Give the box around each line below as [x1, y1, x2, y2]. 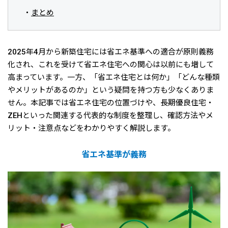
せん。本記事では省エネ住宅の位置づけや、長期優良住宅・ [8, 98, 214, 107]
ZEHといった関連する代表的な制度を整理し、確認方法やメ [8, 110, 213, 120]
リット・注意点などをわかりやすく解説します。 [8, 123, 175, 133]
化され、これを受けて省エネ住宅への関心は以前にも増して [8, 60, 214, 69]
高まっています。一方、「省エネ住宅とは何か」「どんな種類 [8, 72, 220, 82]
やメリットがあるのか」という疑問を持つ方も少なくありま [8, 85, 214, 95]
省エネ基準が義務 [81, 149, 147, 159]
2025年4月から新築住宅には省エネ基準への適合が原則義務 [8, 47, 214, 56]
